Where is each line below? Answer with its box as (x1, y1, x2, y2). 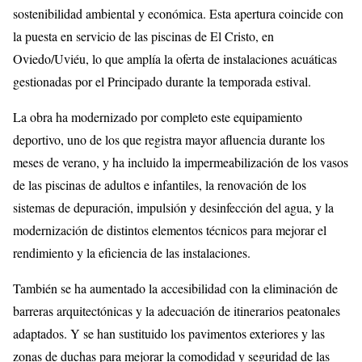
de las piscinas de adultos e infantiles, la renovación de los (13, 175, 306, 193)
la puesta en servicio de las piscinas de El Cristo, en (13, 27, 274, 44)
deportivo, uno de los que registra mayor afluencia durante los (13, 130, 325, 148)
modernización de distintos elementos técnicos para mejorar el (13, 221, 326, 238)
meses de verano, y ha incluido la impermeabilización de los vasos (13, 153, 348, 170)
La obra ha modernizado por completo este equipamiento (13, 107, 302, 125)
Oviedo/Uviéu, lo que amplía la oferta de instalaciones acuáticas (13, 49, 337, 67)
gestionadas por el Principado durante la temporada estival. (13, 72, 311, 90)
